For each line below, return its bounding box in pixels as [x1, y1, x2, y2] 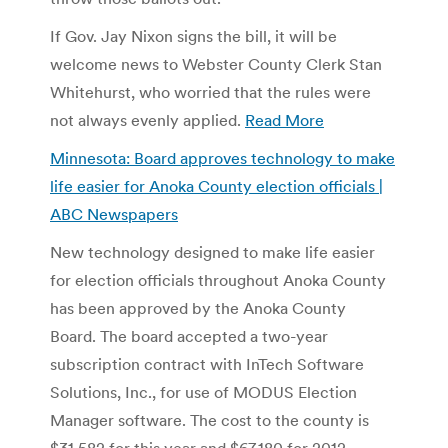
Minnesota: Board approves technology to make [50, 147, 395, 168]
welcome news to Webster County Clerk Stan [50, 53, 382, 74]
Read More [245, 109, 324, 130]
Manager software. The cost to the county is [50, 409, 369, 430]
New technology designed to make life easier [50, 241, 375, 262]
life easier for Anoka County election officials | [50, 175, 383, 196]
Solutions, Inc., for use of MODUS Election [50, 381, 357, 402]
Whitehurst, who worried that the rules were [50, 81, 371, 102]
